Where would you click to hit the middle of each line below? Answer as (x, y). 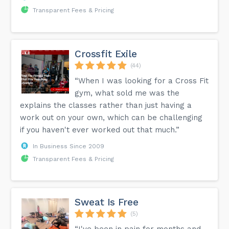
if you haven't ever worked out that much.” (100, 130)
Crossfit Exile (106, 54)
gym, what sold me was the (127, 93)
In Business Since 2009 (69, 146)
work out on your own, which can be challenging (111, 117)
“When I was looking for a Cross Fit (142, 81)
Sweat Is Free (107, 202)
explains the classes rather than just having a (106, 105)
